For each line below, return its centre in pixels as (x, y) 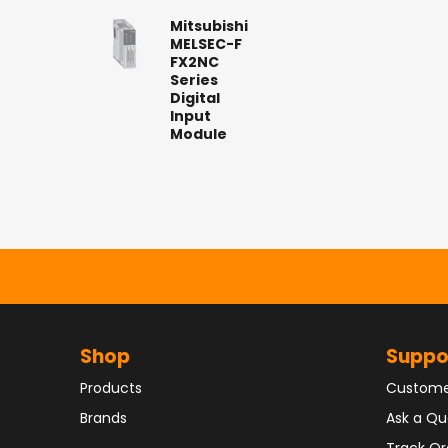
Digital (195, 99)
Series (194, 81)
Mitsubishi (209, 27)
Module (198, 135)
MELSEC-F (206, 45)
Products (111, 389)
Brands (103, 419)
